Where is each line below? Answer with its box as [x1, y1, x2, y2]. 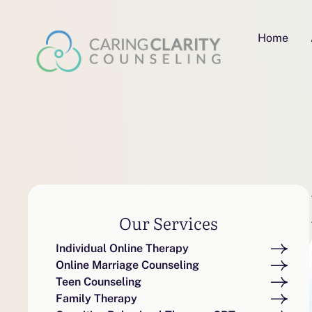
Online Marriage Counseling [56, 258, 199, 272]
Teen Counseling [56, 275, 141, 289]
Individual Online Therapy [56, 242, 189, 256]
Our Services [119, 210, 219, 235]
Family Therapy [56, 292, 137, 306]
